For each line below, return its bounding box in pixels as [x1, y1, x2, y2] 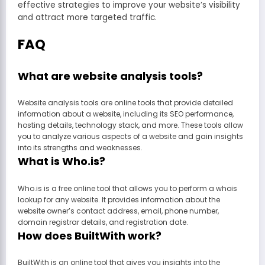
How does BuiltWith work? [18, 228, 161, 243]
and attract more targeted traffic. [18, 12, 157, 24]
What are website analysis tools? [18, 68, 203, 83]
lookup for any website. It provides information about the [18, 194, 220, 205]
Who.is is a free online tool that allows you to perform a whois [18, 183, 237, 193]
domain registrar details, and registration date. [18, 216, 188, 227]
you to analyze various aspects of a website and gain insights [18, 131, 243, 142]
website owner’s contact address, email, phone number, [18, 205, 219, 216]
